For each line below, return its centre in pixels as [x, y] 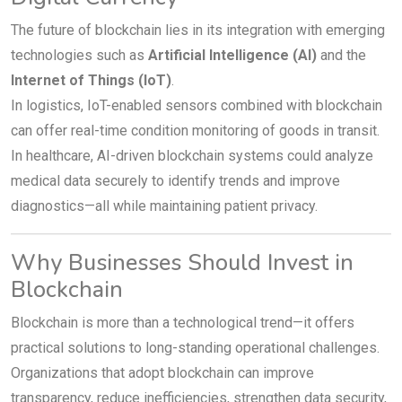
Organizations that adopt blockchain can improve [162, 372]
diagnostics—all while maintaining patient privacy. [164, 205]
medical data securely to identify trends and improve [175, 180]
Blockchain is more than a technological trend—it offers [183, 322]
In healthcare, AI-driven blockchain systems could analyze [192, 155]
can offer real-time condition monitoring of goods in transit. [195, 130]
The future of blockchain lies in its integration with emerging [198, 30]
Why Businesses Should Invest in [182, 262]
